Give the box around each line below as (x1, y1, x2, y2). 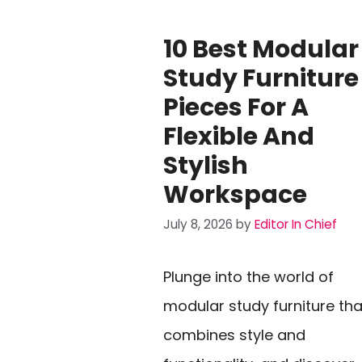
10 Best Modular (163, 32, 359, 67)
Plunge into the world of (163, 266, 334, 287)
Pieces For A (163, 90, 309, 125)
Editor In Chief (255, 215, 337, 233)
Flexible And (163, 120, 314, 154)
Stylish (163, 149, 248, 183)
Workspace (163, 178, 307, 213)
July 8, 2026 (163, 215, 233, 233)
